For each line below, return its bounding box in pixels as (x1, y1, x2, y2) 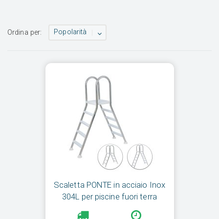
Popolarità (54, 28, 87, 37)
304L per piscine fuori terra (62, 192, 157, 202)
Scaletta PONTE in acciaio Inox (53, 180, 165, 190)
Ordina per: (7, 28, 42, 37)
